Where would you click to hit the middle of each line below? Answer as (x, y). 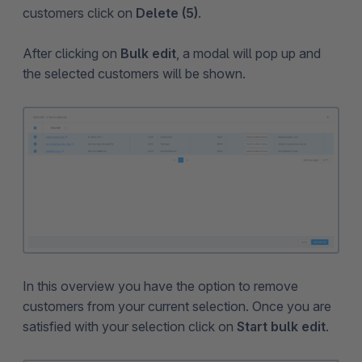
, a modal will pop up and (248, 54)
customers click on (79, 13)
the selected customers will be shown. (134, 74)
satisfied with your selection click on (130, 326)
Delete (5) (167, 13)
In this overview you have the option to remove (160, 286)
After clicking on (72, 54)
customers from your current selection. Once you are (177, 306)
